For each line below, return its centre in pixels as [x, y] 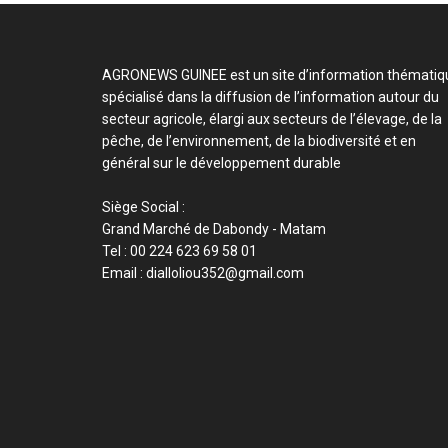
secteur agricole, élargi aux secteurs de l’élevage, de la [272, 119]
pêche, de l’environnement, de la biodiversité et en [259, 141]
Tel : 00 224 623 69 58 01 [179, 251]
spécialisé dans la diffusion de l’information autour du [270, 97]
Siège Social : [143, 207]
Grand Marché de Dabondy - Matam [214, 229]
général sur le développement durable [221, 163]
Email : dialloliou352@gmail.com [203, 273]
